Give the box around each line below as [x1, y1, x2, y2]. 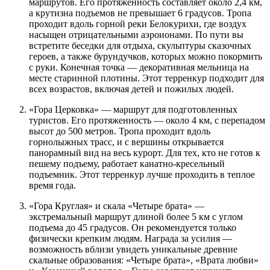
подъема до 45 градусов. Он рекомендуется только [29, 222, 236, 233]
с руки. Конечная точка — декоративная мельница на [29, 61, 249, 72]
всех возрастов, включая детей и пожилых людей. [29, 83, 234, 94]
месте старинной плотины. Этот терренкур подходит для [29, 72, 264, 83]
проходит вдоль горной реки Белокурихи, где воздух [29, 18, 246, 29]
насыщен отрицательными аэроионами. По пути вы [29, 29, 243, 40]
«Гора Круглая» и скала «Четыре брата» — [29, 200, 204, 211]
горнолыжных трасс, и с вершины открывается [29, 136, 224, 147]
